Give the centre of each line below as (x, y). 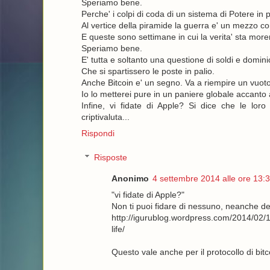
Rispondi (98, 133)
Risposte (110, 158)
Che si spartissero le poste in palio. (148, 71)
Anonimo (130, 179)
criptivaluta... (105, 117)
